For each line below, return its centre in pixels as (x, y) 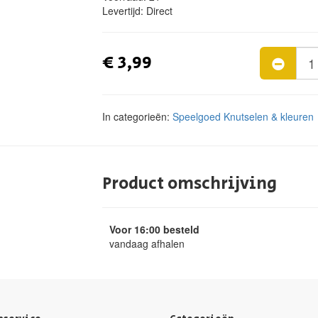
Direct (159, 11)
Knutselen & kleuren (269, 116)
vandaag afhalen (147, 243)
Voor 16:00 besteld (154, 229)
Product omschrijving (190, 183)
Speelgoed (197, 116)
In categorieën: (137, 116)
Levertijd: (124, 11)
